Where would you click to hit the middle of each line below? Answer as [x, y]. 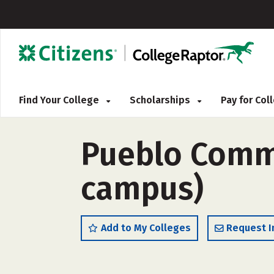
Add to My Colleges [146, 228]
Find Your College [60, 100]
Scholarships [161, 100]
